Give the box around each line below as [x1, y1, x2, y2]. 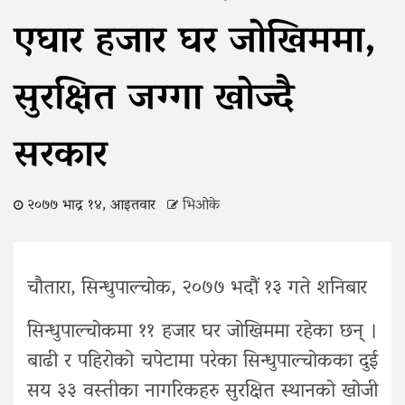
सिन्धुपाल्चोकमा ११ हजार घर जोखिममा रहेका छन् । [27, 313, 378, 352]
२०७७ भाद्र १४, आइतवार [23, 192, 160, 220]
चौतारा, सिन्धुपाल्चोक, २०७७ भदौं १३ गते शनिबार [27, 269, 367, 308]
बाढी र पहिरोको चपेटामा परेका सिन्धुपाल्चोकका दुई [27, 343, 378, 381]
